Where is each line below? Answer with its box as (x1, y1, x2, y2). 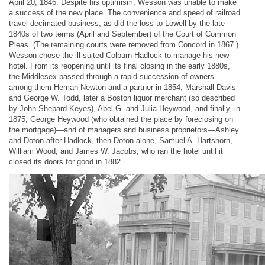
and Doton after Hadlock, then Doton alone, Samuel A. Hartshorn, (9, 136, 232, 145)
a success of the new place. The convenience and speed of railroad (9, 8, 240, 17)
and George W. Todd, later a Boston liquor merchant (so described (9, 93, 235, 102)
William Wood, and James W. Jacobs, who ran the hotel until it (9, 147, 223, 156)
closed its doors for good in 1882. (9, 157, 123, 166)
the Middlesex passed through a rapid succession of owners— (9, 72, 222, 81)
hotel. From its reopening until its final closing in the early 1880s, (9, 62, 230, 70)
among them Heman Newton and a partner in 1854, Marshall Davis (9, 83, 236, 92)
